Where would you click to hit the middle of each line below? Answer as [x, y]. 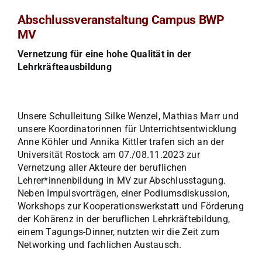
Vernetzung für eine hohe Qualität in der [104, 54]
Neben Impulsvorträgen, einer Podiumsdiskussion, [123, 194]
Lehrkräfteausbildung [64, 67]
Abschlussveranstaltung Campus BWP [121, 20]
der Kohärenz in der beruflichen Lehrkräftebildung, [123, 219]
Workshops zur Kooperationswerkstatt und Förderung [130, 206]
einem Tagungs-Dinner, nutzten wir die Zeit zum [118, 232]
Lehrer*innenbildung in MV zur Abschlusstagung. [122, 181]
